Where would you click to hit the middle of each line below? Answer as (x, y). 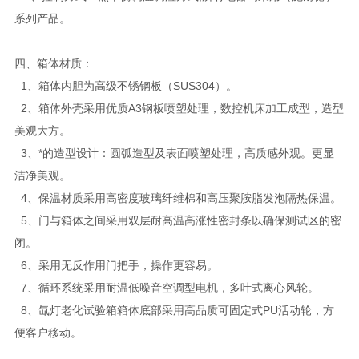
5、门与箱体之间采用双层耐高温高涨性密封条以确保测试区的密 (177, 220)
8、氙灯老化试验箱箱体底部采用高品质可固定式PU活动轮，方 (174, 310)
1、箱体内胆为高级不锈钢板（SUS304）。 (125, 85)
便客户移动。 (48, 332)
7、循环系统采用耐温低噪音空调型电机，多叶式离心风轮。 (166, 287)
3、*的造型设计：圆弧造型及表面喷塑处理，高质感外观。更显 (174, 153)
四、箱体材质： (53, 63)
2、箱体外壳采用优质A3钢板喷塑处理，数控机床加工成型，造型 (179, 108)
